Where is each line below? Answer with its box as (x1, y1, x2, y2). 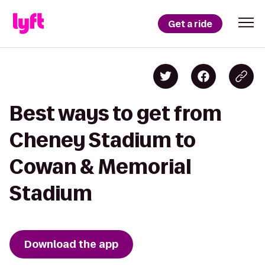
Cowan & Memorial (9, 156, 191, 177)
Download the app (24, 237, 118, 251)
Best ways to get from (9, 102, 222, 124)
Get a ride (168, 17, 212, 30)
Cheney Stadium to (9, 129, 196, 151)
